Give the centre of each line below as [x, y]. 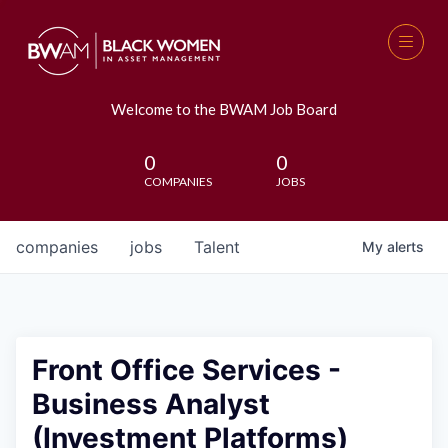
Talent [217, 247]
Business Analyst [151, 404]
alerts [405, 246]
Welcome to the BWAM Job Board [224, 109]
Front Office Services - [186, 370]
